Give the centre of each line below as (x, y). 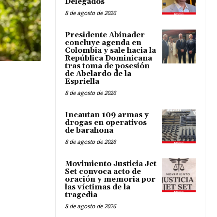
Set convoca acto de (103, 172)
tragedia (81, 195)
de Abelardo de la (98, 74)
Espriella (82, 82)
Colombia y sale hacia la (110, 51)
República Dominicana (108, 59)
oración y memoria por (110, 180)
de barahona (89, 131)
